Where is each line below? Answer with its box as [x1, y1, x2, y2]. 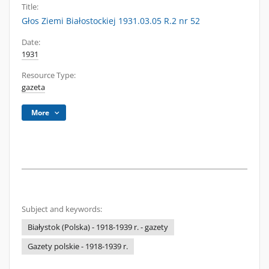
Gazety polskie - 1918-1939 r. [28, 241, 128, 252]
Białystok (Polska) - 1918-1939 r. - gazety [28, 222, 168, 232]
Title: [22, 2, 38, 12]
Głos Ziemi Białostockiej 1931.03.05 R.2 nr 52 [22, 15, 200, 26]
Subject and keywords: [22, 204, 102, 214]
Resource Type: [22, 70, 76, 80]
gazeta [22, 82, 45, 92]
